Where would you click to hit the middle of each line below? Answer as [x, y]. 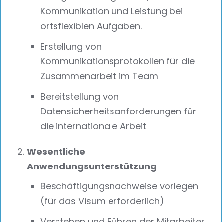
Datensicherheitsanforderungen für [118, 111]
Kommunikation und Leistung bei [112, 11]
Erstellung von [71, 46]
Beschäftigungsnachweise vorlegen [119, 186]
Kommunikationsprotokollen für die [118, 61]
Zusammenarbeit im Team [99, 76]
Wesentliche [56, 152]
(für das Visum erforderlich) [102, 201]
